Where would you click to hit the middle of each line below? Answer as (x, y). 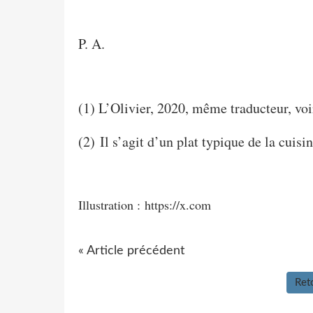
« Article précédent (131, 250)
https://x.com (178, 204)
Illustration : (111, 204)
